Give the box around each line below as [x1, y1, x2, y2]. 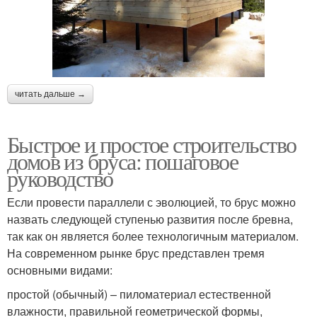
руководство [7, 163, 113, 194]
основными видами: [7, 262, 113, 279]
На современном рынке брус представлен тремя [7, 245, 265, 262]
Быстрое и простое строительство [7, 129, 296, 160]
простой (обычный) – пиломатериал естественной [7, 286, 271, 303]
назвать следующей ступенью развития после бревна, [7, 211, 293, 228]
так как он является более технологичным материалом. [7, 228, 299, 245]
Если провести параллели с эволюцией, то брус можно [7, 194, 296, 211]
